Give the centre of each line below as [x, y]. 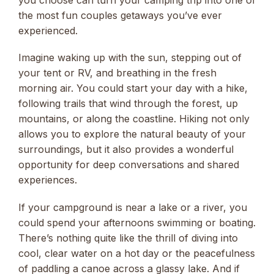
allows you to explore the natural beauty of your [132, 134]
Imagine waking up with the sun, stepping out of [130, 58]
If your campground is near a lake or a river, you [133, 207]
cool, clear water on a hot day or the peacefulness [137, 253]
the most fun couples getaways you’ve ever [120, 16]
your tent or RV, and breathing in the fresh [117, 73]
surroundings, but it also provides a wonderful [126, 150]
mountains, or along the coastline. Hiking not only [134, 119]
